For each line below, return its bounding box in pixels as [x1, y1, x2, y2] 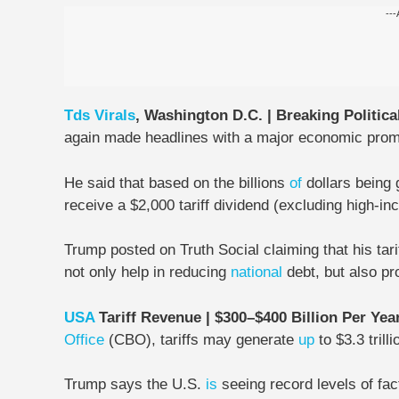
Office [64, 330, 104, 348]
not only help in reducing [64, 264, 231, 281]
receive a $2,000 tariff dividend [64, 196, 273, 214]
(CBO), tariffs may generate [104, 330, 298, 348]
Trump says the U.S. [64, 376, 206, 393]
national [231, 264, 282, 281]
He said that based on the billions [64, 174, 289, 191]
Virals [94, 107, 135, 124]
